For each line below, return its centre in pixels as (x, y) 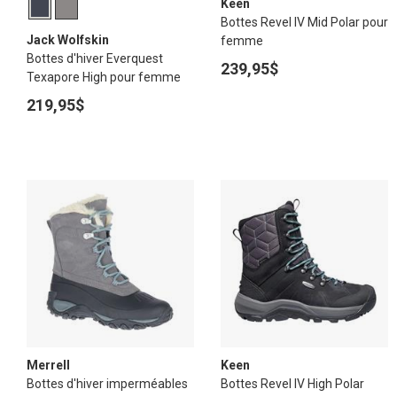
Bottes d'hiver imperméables (107, 384)
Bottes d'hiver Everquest (95, 58)
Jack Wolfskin (68, 40)
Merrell (48, 365)
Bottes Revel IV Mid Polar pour (304, 22)
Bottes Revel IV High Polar (292, 384)
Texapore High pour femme (104, 77)
